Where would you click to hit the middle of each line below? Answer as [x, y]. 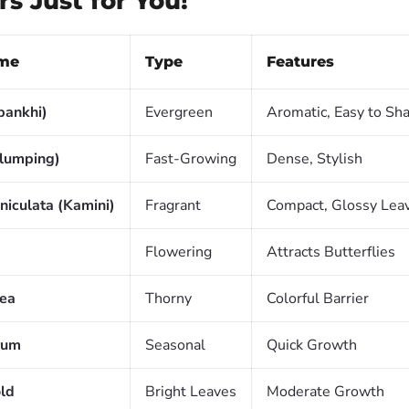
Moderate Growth [325, 392]
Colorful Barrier [318, 299]
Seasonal [175, 345]
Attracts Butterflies [331, 252]
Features [300, 62]
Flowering [178, 252]
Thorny [168, 299]
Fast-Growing [191, 159]
